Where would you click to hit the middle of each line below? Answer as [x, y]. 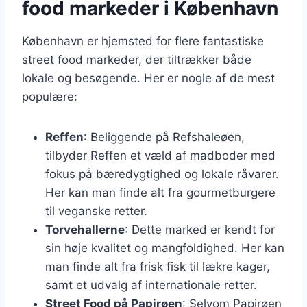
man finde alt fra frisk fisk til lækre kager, [158, 266]
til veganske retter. [96, 211]
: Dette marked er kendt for [200, 229]
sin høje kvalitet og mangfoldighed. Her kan [165, 248]
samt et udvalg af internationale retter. [151, 285]
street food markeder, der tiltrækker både [137, 59]
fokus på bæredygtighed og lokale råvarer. [162, 174]
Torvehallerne [85, 229]
